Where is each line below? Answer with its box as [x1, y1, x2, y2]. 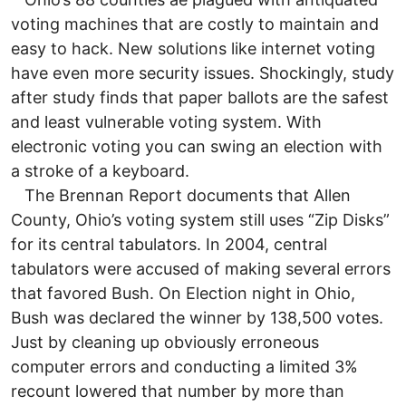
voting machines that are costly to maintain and [11, 14, 379, 34]
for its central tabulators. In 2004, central [11, 234, 327, 254]
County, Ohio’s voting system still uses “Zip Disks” [11, 209, 390, 229]
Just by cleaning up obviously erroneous [11, 332, 319, 352]
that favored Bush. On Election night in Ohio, [11, 283, 355, 303]
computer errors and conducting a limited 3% [11, 356, 358, 376]
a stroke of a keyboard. [11, 160, 189, 180]
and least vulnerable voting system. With [11, 111, 322, 131]
